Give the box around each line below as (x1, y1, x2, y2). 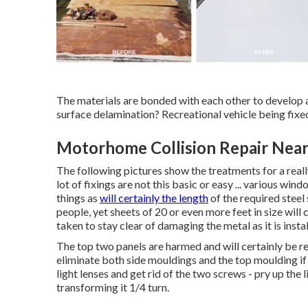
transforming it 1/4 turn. (56, 280, 169, 294)
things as (56, 191, 100, 204)
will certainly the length (100, 191, 208, 204)
